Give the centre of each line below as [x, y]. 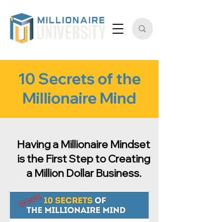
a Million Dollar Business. [83, 173]
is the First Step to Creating [83, 159]
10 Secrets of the [79, 79]
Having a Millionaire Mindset [83, 144]
